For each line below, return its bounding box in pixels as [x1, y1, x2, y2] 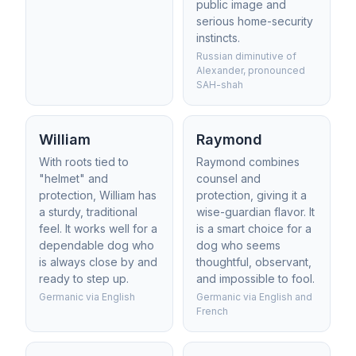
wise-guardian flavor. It [196, 205, 315, 219]
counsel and [196, 172, 261, 185]
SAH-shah [196, 79, 243, 91]
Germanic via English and [196, 291, 312, 303]
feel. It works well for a [39, 222, 157, 235]
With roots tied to [39, 155, 129, 168]
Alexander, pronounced [196, 64, 305, 76]
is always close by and [39, 255, 157, 269]
